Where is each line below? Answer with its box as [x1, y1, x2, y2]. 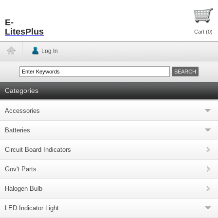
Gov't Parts [5, 165, 36, 173]
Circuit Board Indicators [5, 146, 71, 153]
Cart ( [194, 29, 208, 35]
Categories [5, 87, 38, 94]
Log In [41, 48, 58, 54]
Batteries [5, 127, 30, 134]
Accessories [5, 107, 40, 114]
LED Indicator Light [5, 204, 59, 212]
